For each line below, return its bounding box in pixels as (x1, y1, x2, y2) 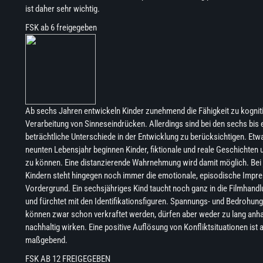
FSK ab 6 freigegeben (25, 22, 97, 33)
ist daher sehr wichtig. (25, 4, 100, 14)
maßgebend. (25, 235, 68, 245)
